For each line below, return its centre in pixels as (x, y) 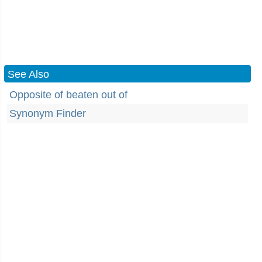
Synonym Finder (48, 113)
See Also (28, 74)
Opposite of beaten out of (68, 95)
